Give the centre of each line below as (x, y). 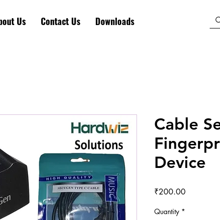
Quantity (167, 211)
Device (180, 162)
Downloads (115, 21)
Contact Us (61, 21)
